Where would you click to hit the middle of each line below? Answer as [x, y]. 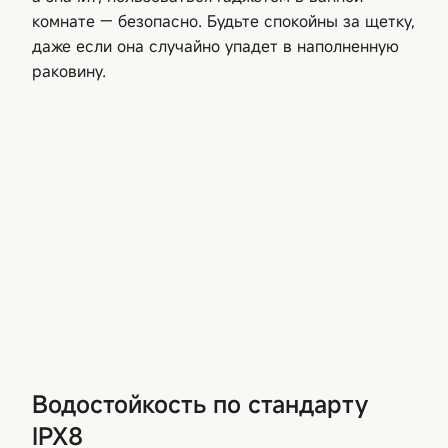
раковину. [69, 70]
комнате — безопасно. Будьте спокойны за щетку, [223, 20]
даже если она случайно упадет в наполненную [215, 45]
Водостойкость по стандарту [200, 403]
